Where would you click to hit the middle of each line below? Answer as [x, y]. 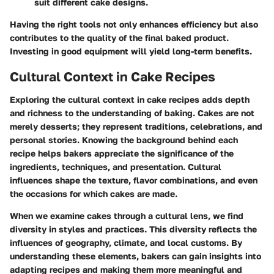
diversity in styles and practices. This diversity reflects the [133, 229]
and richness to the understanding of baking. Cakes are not [132, 113]
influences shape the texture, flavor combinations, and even [134, 180]
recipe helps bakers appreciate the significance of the [122, 154]
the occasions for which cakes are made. [94, 194]
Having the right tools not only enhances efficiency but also [134, 24]
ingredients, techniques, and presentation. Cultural [116, 167]
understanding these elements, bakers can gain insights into [135, 256]
